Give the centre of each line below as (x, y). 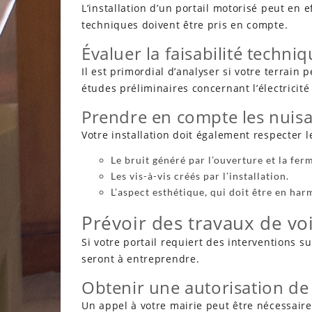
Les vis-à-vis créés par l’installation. (200, 176)
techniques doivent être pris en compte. (185, 25)
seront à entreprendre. (141, 258)
